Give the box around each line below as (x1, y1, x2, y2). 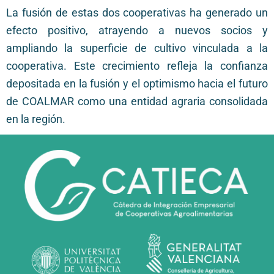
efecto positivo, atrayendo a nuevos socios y (6, 24, 268, 37)
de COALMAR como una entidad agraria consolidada (6, 95, 268, 108)
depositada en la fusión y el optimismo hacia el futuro (6, 78, 268, 91)
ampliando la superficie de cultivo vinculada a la (6, 42, 268, 55)
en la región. (6, 113, 65, 126)
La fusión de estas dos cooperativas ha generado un (6, 7, 268, 20)
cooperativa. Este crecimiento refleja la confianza (6, 60, 268, 73)
